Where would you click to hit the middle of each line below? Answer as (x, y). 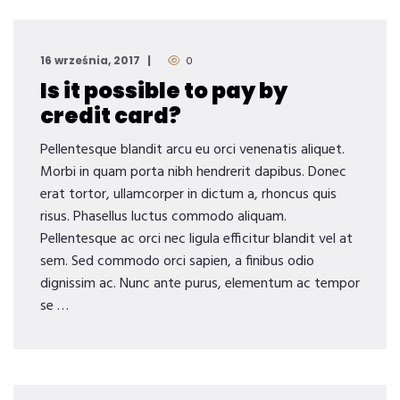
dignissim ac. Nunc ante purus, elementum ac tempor (200, 284)
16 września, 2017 (90, 60)
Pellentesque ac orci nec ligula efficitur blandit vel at (196, 239)
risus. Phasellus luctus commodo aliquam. (163, 217)
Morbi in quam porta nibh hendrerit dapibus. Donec (193, 172)
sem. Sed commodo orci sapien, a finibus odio (177, 262)
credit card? (111, 116)
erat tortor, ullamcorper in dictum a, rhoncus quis (188, 195)
